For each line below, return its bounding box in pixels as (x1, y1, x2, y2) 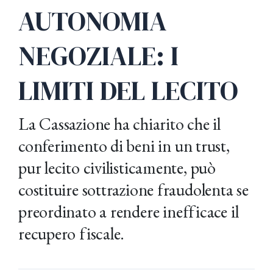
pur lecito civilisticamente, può (18, 157, 216, 179)
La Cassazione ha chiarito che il (18, 113, 221, 135)
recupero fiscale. (18, 222, 125, 244)
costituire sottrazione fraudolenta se (18, 179, 249, 200)
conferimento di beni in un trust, (18, 135, 230, 157)
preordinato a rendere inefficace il (18, 200, 239, 222)
